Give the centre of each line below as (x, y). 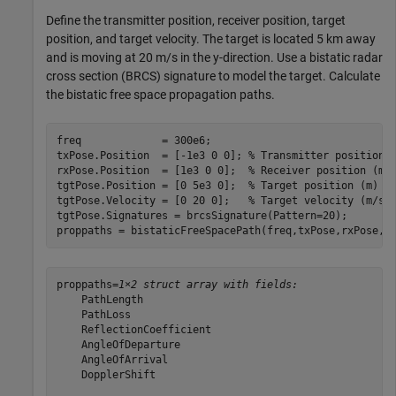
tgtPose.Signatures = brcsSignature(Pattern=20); (202, 215)
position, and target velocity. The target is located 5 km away (211, 39)
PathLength (99, 299)
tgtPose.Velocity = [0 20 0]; (152, 200)
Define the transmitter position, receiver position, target (196, 21)
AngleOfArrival (112, 359)
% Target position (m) (313, 185)
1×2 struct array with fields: (208, 284)
